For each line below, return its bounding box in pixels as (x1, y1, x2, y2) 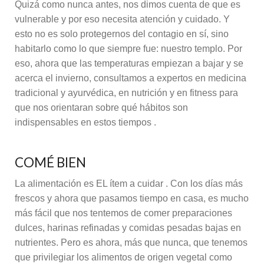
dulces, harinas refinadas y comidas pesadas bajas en (15, 222, 241, 233)
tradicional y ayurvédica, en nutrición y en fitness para (15, 87, 238, 98)
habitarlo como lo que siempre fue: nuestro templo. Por (15, 43, 242, 54)
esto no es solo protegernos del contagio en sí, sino (15, 28, 229, 39)
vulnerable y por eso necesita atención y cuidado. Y (15, 14, 230, 24)
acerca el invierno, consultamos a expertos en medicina (15, 72, 246, 83)
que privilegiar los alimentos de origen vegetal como (15, 252, 232, 262)
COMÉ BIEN (15, 154, 86, 171)
